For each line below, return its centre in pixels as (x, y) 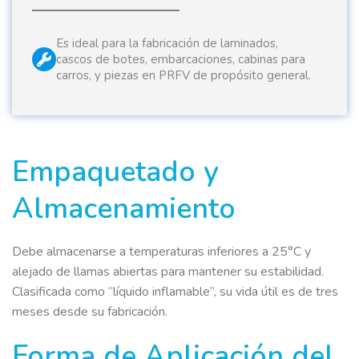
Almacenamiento (124, 208)
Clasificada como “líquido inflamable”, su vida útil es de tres (175, 291)
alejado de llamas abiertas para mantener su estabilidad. (168, 271)
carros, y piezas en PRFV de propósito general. (184, 75)
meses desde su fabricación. (90, 311)
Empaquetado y (115, 171)
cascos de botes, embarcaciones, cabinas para (181, 59)
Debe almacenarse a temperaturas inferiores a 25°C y (161, 251)
